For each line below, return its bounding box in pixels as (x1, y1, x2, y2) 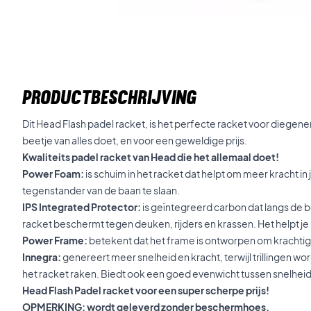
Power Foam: (22, 167, 85, 180)
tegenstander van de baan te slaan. (22, 184, 180, 196)
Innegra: (22, 251, 62, 263)
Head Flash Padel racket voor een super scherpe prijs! (22, 284, 269, 296)
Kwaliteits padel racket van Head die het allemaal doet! (22, 151, 279, 163)
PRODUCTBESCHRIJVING (22, 85, 196, 109)
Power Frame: (22, 234, 89, 246)
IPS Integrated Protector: (22, 201, 142, 213)
